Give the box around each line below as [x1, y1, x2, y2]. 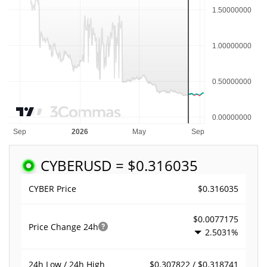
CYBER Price [29, 183, 76, 194]
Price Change [29, 221, 83, 232]
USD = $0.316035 [83, 156, 198, 175]
